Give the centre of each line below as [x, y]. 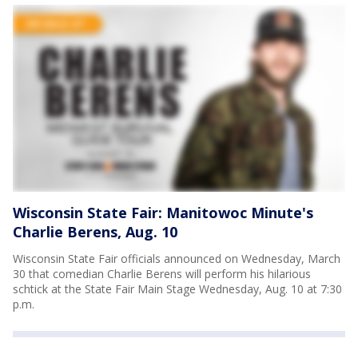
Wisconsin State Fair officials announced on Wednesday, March [177, 259]
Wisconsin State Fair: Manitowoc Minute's [163, 213]
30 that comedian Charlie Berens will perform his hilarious [162, 274]
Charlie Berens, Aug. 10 [95, 232]
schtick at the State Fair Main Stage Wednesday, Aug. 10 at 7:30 [177, 289]
